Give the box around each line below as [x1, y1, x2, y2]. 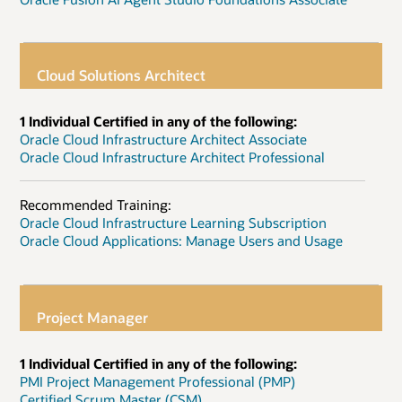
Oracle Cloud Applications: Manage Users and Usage [20, 232, 343, 250]
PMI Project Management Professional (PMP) [20, 371, 295, 390]
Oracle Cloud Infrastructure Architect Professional [20, 147, 325, 166]
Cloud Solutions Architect [37, 65, 206, 84]
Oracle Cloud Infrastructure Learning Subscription [20, 214, 327, 232]
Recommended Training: [20, 196, 171, 214]
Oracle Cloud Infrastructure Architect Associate [20, 129, 307, 148]
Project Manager [37, 307, 149, 327]
